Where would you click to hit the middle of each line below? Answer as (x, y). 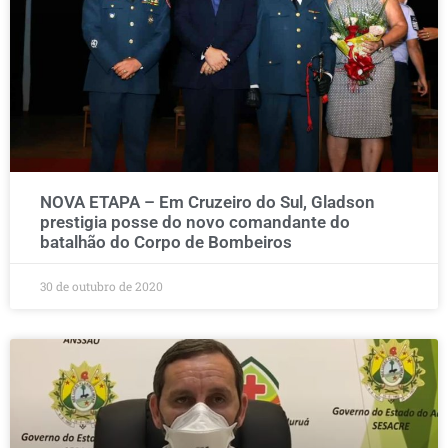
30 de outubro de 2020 (101, 286)
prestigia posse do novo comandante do (195, 222)
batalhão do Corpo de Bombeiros (166, 242)
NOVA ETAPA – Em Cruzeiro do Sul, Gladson (207, 202)
